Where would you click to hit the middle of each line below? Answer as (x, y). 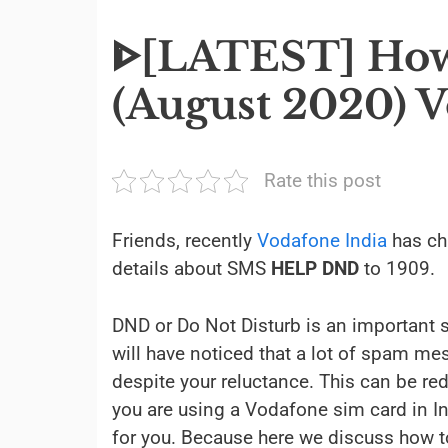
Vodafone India (322, 240)
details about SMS (191, 268)
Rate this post (322, 180)
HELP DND (315, 268)
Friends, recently (184, 240)
